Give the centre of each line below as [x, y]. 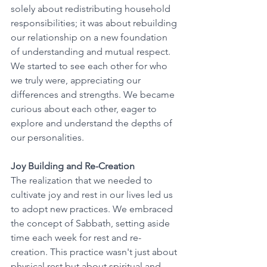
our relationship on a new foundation [90, 37]
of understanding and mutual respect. [92, 52]
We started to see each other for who [90, 66]
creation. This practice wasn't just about [95, 252]
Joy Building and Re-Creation [73, 166]
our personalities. [47, 137]
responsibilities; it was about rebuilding [95, 23]
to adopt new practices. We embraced [93, 209]
